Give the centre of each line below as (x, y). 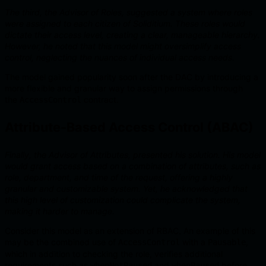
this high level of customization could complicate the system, (123, 200)
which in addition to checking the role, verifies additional (114, 254)
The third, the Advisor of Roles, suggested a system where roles (129, 12)
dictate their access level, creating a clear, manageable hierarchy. (132, 34)
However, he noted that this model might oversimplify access (123, 46)
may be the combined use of (61, 242)
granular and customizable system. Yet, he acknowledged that (126, 189)
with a (194, 242)
